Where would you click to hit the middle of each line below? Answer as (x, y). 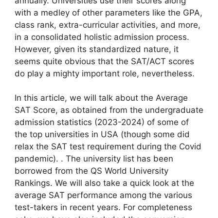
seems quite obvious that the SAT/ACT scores (104, 61)
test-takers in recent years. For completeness (103, 207)
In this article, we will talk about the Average (101, 98)
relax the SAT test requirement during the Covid (108, 146)
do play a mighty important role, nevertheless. (105, 73)
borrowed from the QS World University (91, 171)
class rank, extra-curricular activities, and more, (108, 25)
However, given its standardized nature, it (97, 49)
